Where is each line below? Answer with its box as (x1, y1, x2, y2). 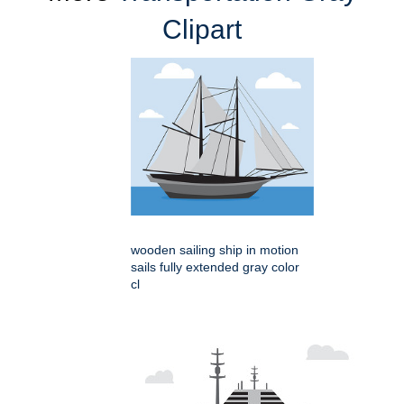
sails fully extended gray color (131, 260, 299, 275)
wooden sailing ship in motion (131, 243, 298, 258)
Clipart (162, 14, 242, 45)
